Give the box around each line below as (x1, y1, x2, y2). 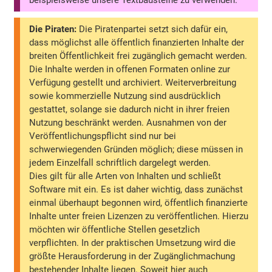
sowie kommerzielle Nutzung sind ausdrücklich (29, 90, 221, 101)
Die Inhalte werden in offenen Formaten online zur (29, 63, 231, 75)
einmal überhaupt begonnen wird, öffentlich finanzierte (29, 197, 248, 208)
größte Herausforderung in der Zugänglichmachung (29, 250, 236, 262)
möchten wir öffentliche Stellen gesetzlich (29, 223, 200, 235)
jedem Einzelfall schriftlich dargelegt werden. (29, 157, 211, 168)
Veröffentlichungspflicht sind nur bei (29, 130, 177, 141)
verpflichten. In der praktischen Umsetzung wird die (29, 237, 236, 248)
